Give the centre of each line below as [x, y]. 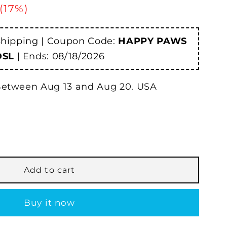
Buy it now [50, 202]
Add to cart [50, 170]
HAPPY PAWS [153, 41]
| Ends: [33, 56]
